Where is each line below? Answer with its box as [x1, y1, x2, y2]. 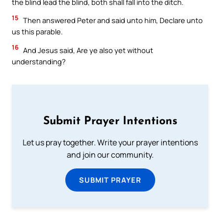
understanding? [12, 56, 66, 66]
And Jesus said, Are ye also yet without [22, 45, 153, 55]
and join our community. [66, 149, 154, 160]
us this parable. [12, 27, 63, 37]
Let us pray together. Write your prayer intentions [22, 137, 198, 148]
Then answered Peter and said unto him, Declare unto [22, 15, 203, 26]
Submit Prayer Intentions [43, 115, 177, 127]
